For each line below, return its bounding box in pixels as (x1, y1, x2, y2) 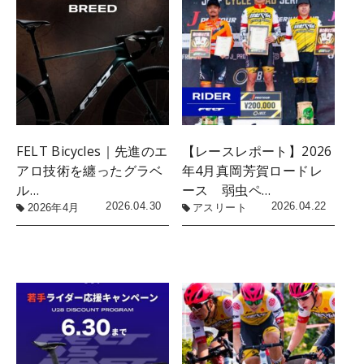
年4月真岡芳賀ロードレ (181, 162, 323, 180)
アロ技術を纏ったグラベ (16, 162, 163, 180)
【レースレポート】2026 (181, 142, 332, 161)
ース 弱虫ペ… (181, 181, 271, 200)
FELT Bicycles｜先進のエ (16, 142, 168, 161)
